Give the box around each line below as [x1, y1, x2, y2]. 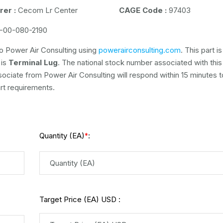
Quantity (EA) [39, 131, 85, 140]
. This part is [181, 45, 222, 55]
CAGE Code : [118, 5, 167, 15]
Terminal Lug [8, 58, 58, 67]
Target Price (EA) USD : [39, 195, 120, 204]
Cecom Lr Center [15, 5, 78, 15]
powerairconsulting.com [99, 45, 181, 55]
